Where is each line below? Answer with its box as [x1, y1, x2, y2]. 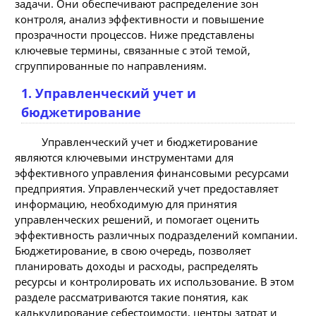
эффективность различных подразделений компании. [15, 228, 298, 243]
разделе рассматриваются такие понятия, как [15, 290, 248, 305]
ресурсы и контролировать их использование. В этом [15, 274, 294, 289]
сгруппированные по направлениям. [15, 58, 207, 73]
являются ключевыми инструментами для [15, 150, 233, 165]
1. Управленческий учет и [21, 84, 196, 102]
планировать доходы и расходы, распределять [15, 259, 258, 274]
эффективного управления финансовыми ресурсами [15, 166, 289, 181]
